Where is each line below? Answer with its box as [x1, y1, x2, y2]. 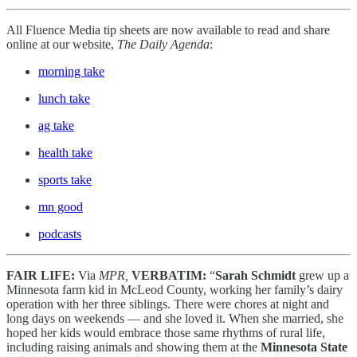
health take [38, 145, 92, 159]
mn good [38, 199, 83, 214]
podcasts [38, 226, 81, 241]
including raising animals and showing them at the [6, 339, 261, 354]
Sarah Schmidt [215, 268, 296, 282]
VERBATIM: [131, 268, 210, 282]
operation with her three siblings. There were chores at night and [6, 296, 329, 311]
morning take [38, 64, 104, 78]
